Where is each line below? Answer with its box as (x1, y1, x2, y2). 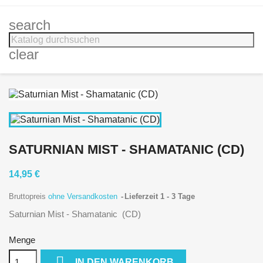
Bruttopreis (9, 191, 48, 201)
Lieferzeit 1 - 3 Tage (124, 191, 195, 201)
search (9, 17, 50, 33)
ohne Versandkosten (48, 191, 120, 201)
